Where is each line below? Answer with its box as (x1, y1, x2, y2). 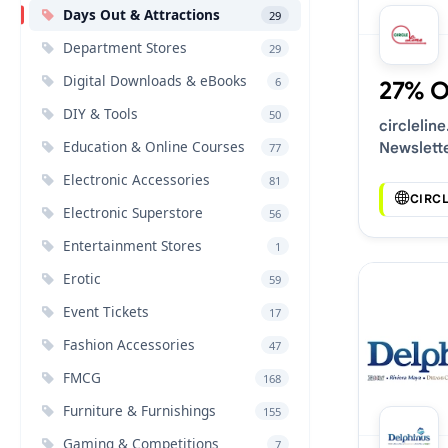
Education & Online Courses (63, 137, 245, 156)
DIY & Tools (63, 104, 138, 123)
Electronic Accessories (63, 170, 210, 189)
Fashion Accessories (63, 335, 195, 354)
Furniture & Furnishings (63, 401, 216, 420)
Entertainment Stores (63, 236, 202, 255)
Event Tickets (63, 302, 149, 321)
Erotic (63, 269, 101, 288)
